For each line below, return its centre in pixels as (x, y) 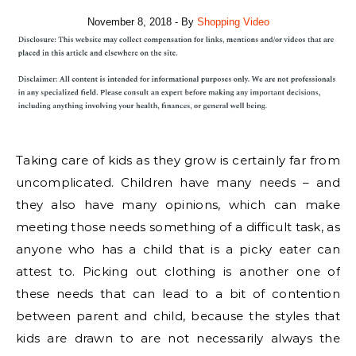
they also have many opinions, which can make (178, 205)
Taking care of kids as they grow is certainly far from (178, 161)
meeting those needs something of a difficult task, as (178, 227)
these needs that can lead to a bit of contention (178, 294)
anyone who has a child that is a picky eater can (178, 250)
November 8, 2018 (129, 22)
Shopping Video (233, 22)
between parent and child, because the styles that (178, 316)
